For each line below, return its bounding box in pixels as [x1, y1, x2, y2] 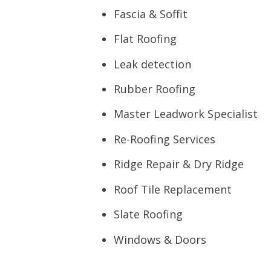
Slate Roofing [114, 207, 183, 222]
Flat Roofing [114, 31, 177, 47]
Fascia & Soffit [114, 6, 188, 21]
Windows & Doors [114, 232, 207, 247]
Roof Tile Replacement [114, 181, 232, 197]
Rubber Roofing [114, 82, 196, 96]
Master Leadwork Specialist [114, 106, 258, 122]
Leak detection [114, 56, 192, 71]
